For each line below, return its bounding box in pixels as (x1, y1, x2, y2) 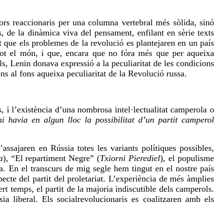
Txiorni (100, 153, 126, 163)
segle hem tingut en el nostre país (90, 163, 215, 174)
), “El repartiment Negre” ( (2, 153, 100, 163)
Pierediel (128, 153, 161, 163)
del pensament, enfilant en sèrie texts (77, 28, 215, 38)
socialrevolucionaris (57, 194, 128, 204)
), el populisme (160, 153, 215, 163)
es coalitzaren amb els (127, 194, 215, 204)
